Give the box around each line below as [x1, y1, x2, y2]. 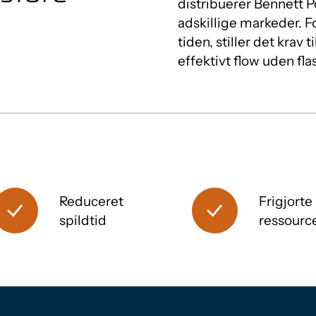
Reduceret [59, 193, 124, 209]
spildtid [59, 212, 107, 229]
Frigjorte [258, 193, 312, 209]
